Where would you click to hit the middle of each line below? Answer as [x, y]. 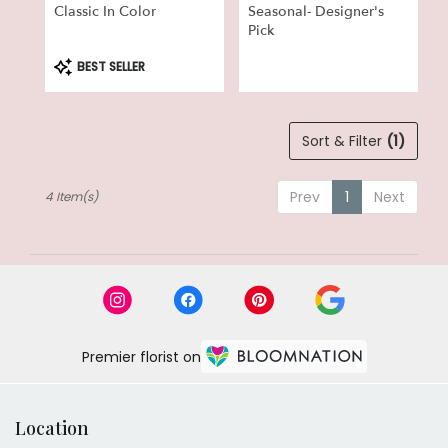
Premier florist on [141, 357]
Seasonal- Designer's [316, 12]
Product [80, 61]
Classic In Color [105, 12]
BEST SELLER [109, 66]
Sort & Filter [344, 140]
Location [52, 427]
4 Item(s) [71, 196]
